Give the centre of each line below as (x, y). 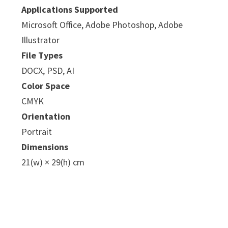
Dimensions (45, 147)
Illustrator (41, 40)
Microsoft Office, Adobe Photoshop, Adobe (102, 25)
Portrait (37, 132)
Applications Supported (70, 10)
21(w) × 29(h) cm (53, 162)
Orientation (46, 117)
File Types (42, 55)
